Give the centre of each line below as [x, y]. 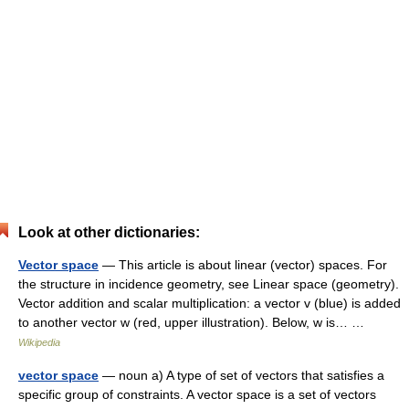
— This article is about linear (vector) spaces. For [243, 265]
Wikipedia [39, 342]
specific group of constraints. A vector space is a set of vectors [197, 394]
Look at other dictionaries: [109, 232]
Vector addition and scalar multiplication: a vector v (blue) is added [210, 303]
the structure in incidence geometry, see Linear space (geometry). [209, 284]
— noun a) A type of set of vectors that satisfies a [241, 375]
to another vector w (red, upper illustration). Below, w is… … [195, 322]
